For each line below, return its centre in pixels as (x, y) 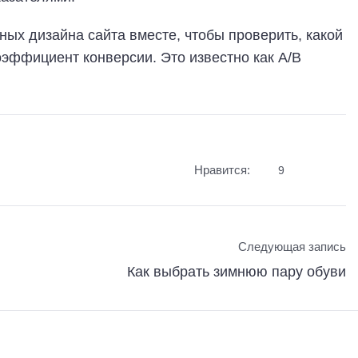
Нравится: (223, 170)
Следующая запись (292, 247)
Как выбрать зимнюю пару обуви (237, 271)
